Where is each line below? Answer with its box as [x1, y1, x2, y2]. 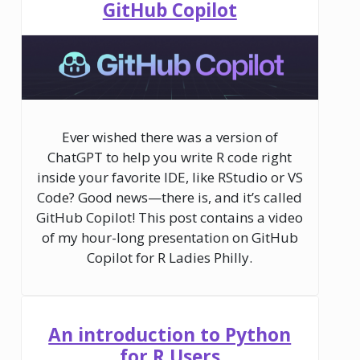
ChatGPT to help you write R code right [47, 147, 292, 166]
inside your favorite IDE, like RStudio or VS [36, 167, 303, 186]
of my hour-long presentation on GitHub [41, 227, 298, 247]
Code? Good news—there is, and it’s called [37, 187, 303, 207]
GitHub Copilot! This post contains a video [36, 207, 304, 227]
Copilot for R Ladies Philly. [87, 247, 253, 267]
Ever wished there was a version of [61, 127, 278, 146]
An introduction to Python [48, 321, 292, 347]
